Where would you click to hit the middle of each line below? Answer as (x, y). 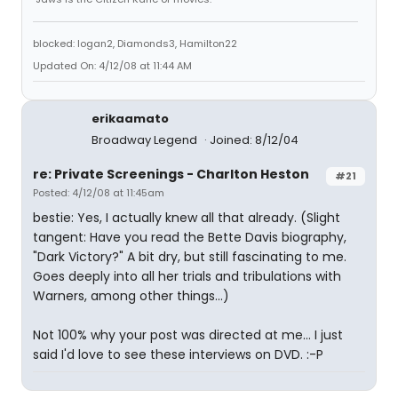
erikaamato (130, 119)
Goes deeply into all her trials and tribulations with (187, 276)
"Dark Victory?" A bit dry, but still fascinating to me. (190, 257)
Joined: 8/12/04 (254, 140)
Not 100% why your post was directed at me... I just (188, 335)
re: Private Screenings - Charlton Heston (171, 174)
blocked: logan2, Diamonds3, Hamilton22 (135, 44)
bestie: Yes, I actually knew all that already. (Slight (187, 218)
